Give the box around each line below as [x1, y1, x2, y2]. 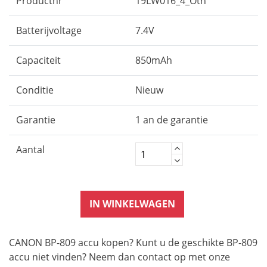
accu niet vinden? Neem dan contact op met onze [9, 250, 230, 263]
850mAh [135, 54, 172, 67]
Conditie [16, 83, 54, 97]
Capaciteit [16, 54, 61, 67]
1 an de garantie [135, 113, 208, 126]
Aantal [16, 143, 45, 156]
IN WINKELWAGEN [89, 197, 175, 210]
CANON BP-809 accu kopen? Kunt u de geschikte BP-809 [9, 236, 257, 249]
